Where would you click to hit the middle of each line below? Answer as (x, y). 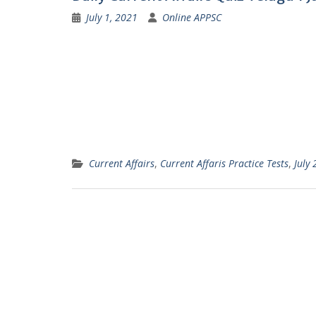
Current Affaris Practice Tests (224, 163)
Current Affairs (122, 163)
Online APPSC (192, 17)
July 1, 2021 (112, 17)
